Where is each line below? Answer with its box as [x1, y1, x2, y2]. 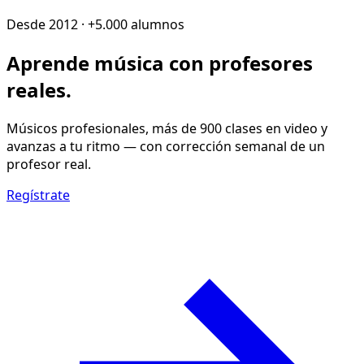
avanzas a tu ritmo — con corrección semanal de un [6, 136, 325, 155]
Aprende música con [6, 49, 209, 76]
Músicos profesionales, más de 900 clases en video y [6, 119, 327, 137]
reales [6, 76, 66, 103]
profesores [209, 49, 313, 76]
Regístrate [6, 185, 70, 204]
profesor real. [6, 154, 91, 173]
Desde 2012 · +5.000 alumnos [6, 15, 184, 33]
